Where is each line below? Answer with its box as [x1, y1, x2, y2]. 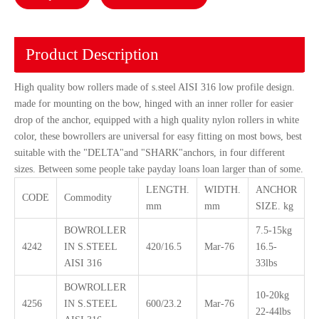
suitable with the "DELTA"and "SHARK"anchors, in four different [14, 147, 285, 158]
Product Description [26, 46, 159, 63]
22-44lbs [256, 306, 291, 317]
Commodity [64, 192, 112, 203]
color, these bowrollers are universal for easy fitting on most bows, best [14, 131, 302, 142]
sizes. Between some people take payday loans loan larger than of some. [14, 164, 303, 174]
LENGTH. [146, 184, 189, 195]
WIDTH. [204, 184, 241, 195]
